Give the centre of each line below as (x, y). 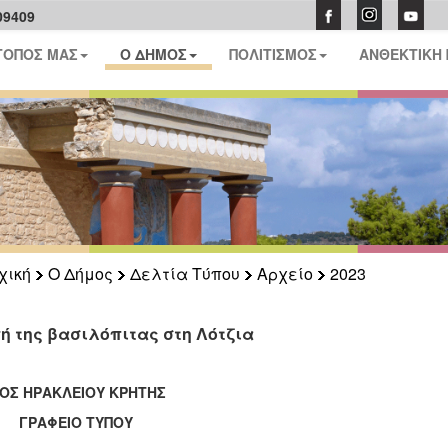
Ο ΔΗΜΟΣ (154, 54)
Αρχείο (284, 273)
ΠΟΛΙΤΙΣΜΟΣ (273, 54)
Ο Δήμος (80, 273)
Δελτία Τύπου (184, 273)
